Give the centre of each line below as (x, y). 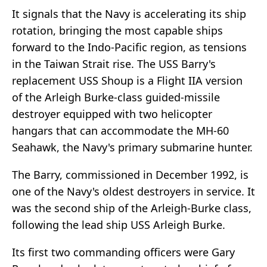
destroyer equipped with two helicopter (112, 114)
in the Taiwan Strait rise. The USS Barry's (114, 64)
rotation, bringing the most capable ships (117, 31)
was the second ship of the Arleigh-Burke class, (132, 208)
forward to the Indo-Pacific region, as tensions (129, 47)
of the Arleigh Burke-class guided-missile (116, 97)
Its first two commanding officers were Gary (123, 252)
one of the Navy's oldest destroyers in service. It (133, 192)
